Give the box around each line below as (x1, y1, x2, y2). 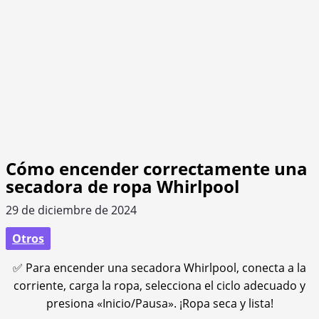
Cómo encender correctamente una (6, 156, 308, 180)
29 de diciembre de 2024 (6, 202, 137, 218)
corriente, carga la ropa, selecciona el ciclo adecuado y (14, 277, 305, 293)
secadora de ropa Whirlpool (6, 174, 239, 198)
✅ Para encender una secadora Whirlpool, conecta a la (13, 259, 306, 276)
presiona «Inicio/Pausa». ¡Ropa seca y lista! (46, 295, 273, 311)
